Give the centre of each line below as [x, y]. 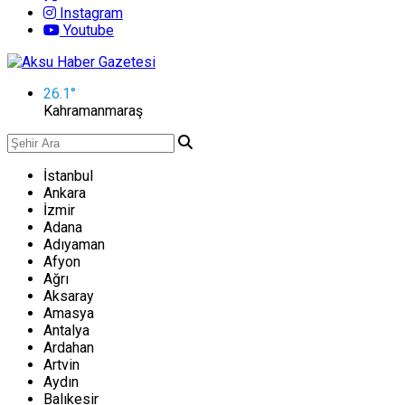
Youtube [87, 30]
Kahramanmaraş [93, 111]
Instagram [89, 13]
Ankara [65, 193]
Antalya [66, 330]
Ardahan [69, 348]
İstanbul [68, 176]
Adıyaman [74, 245]
